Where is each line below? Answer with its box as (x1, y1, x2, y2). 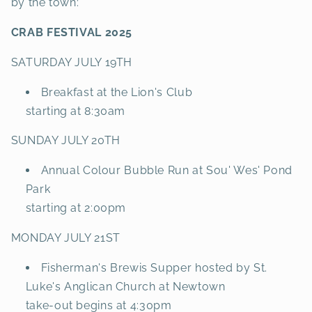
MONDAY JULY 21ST (10, 231, 120, 244)
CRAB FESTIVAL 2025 (10, 26, 133, 40)
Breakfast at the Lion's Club (40, 85, 193, 99)
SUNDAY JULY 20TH (10, 134, 120, 148)
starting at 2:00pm (25, 201, 127, 215)
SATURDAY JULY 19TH (10, 55, 133, 69)
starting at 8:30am (25, 104, 126, 118)
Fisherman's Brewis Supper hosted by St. (40, 260, 268, 274)
